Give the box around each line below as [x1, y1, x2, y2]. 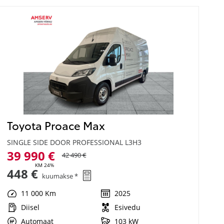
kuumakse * [41, 171, 78, 181]
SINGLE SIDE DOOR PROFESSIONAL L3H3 [6, 137, 141, 147]
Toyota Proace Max [6, 116, 105, 132]
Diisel [20, 202, 39, 212]
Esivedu [114, 202, 141, 212]
